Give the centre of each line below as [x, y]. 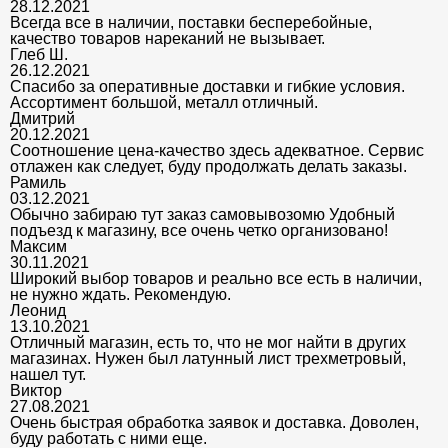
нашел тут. [48, 374]
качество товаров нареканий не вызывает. [167, 38]
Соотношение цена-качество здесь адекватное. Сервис [217, 150]
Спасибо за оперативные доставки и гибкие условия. [207, 86]
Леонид [38, 310]
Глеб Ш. [39, 54]
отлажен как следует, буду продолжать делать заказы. [208, 166]
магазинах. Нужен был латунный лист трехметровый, [208, 358]
